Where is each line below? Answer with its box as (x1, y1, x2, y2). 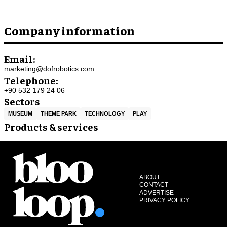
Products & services (4, 120, 98, 133)
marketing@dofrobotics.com (4, 64, 94, 73)
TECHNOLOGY (85, 110, 125, 117)
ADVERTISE (139, 188, 174, 196)
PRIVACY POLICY (139, 196, 190, 204)
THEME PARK (41, 110, 77, 117)
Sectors (4, 94, 40, 107)
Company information (4, 22, 135, 38)
